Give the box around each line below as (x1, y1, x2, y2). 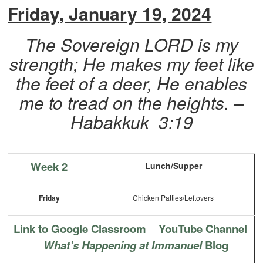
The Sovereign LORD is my (25, 32, 238, 58)
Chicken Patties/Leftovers (131, 193, 214, 203)
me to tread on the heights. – (19, 90, 244, 116)
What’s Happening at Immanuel (43, 237, 202, 254)
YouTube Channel (159, 221, 248, 237)
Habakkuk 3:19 (70, 109, 193, 135)
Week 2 (31, 159, 68, 175)
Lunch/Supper (143, 160, 203, 172)
